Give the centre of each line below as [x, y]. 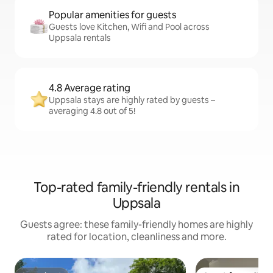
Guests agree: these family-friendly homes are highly [136, 225]
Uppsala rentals [80, 38]
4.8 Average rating [90, 88]
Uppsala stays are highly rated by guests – [132, 100]
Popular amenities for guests [112, 15]
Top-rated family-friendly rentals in [136, 188]
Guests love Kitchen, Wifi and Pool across [129, 27]
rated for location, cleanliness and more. [136, 237]
